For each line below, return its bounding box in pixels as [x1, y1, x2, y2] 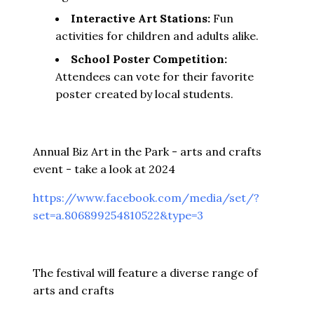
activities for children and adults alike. [55, 28, 259, 43]
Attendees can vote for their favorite [55, 69, 254, 83]
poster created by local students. [55, 86, 233, 101]
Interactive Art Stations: [71, 11, 210, 25]
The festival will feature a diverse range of [33, 265, 258, 280]
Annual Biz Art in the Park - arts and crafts [33, 144, 261, 158]
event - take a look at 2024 [33, 161, 175, 176]
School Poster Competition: [71, 51, 227, 66]
